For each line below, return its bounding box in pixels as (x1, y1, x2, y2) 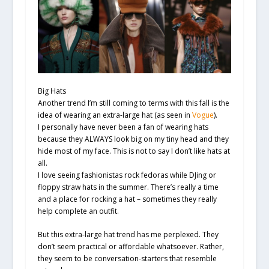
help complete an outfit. (37, 206, 119, 217)
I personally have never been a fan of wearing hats (37, 122, 208, 133)
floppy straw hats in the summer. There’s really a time (37, 182, 219, 193)
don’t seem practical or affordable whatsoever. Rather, (37, 241, 224, 252)
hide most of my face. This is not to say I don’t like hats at (37, 146, 230, 157)
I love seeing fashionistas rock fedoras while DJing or (37, 170, 216, 181)
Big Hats (37, 86, 66, 97)
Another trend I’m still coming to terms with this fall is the (37, 98, 229, 109)
